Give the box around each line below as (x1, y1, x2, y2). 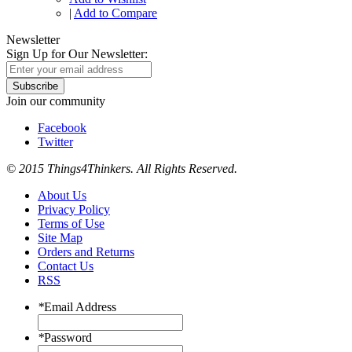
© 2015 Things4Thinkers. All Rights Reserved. (6, 162, 237, 176)
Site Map (38, 231, 82, 245)
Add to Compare (74, 6, 157, 20)
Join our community (6, 94, 105, 108)
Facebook (38, 121, 86, 135)
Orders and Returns (38, 245, 134, 259)
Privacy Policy (38, 203, 110, 217)
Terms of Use (38, 217, 104, 231)
